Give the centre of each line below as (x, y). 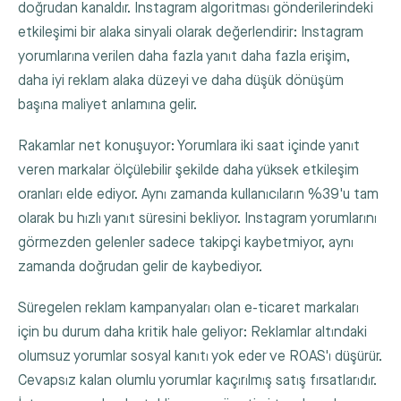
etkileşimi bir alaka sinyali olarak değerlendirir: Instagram (191, 32)
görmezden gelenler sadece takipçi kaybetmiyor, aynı (186, 243)
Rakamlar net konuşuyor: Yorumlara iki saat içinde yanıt (189, 146)
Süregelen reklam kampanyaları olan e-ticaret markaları (188, 309)
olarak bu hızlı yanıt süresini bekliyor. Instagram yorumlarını (197, 218)
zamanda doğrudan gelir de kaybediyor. (140, 267)
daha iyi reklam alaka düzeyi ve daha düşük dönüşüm (181, 81)
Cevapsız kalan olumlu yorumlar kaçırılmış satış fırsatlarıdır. (197, 381)
